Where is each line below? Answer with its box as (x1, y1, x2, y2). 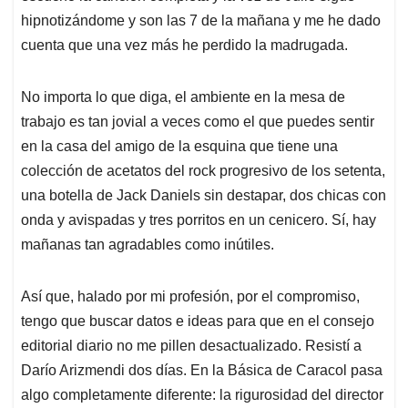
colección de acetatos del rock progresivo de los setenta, (21, 163, 385, 179)
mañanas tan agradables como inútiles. (21, 237, 274, 253)
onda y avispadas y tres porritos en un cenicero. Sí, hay (21, 212, 376, 229)
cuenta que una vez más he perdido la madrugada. (21, 37, 348, 54)
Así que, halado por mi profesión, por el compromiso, (21, 289, 360, 305)
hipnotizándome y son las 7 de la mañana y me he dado (21, 13, 381, 29)
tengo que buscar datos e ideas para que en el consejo (21, 313, 374, 330)
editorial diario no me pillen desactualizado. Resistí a (21, 338, 362, 354)
